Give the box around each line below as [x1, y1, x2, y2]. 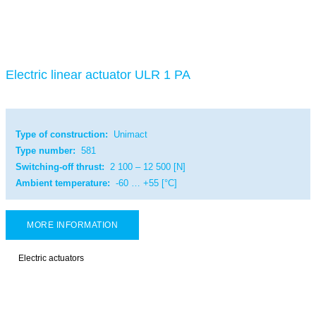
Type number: [16, 145, 75, 156]
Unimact [111, 128, 147, 140]
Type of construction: [16, 128, 108, 140]
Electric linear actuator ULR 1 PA [6, 67, 190, 82]
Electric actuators [18, 253, 84, 263]
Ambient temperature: [16, 177, 110, 188]
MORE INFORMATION [27, 219, 118, 230]
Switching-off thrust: [16, 161, 104, 172]
